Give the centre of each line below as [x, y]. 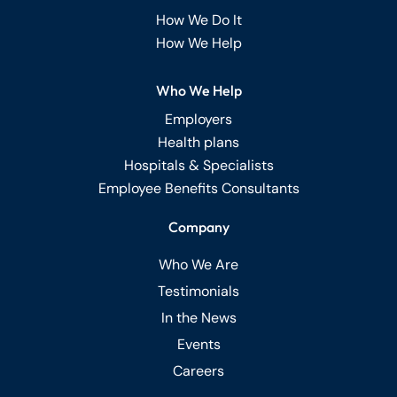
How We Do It [198, 19]
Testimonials [198, 291]
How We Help [198, 43]
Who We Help [198, 90]
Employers [198, 119]
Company [198, 226]
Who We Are [198, 264]
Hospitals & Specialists [198, 165]
